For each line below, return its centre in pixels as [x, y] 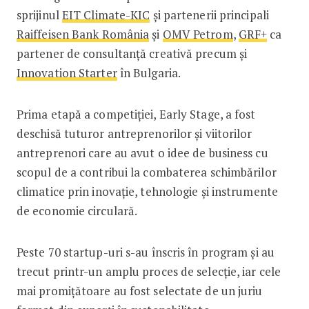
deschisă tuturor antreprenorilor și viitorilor [134, 133]
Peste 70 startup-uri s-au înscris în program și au [145, 252]
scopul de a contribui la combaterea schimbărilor [146, 172]
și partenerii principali [209, 14]
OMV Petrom [198, 34]
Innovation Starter [67, 72]
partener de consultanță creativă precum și [132, 53]
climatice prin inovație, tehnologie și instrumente [147, 191]
